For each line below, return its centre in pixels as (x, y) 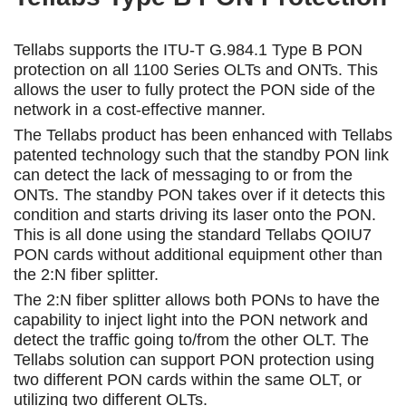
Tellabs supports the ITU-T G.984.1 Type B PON (188, 49)
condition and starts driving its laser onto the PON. (195, 214)
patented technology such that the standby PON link (201, 155)
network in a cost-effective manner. (140, 109)
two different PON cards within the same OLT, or (188, 379)
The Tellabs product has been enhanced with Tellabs (203, 135)
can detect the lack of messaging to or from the (183, 174)
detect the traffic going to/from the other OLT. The (191, 339)
